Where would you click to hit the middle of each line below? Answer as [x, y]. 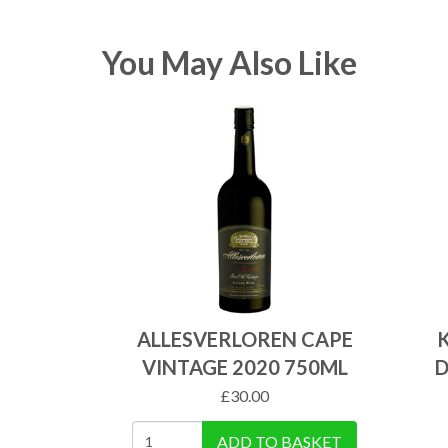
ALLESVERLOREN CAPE [244, 339]
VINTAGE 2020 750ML [244, 367]
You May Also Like [229, 62]
